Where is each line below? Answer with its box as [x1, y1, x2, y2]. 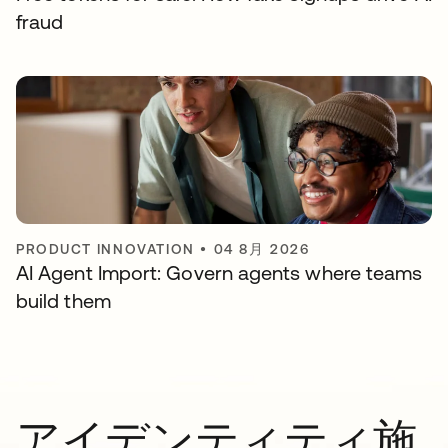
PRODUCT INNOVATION [16, 241, 195, 258]
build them [16, 289, 111, 313]
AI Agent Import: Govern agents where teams [16, 261, 423, 285]
